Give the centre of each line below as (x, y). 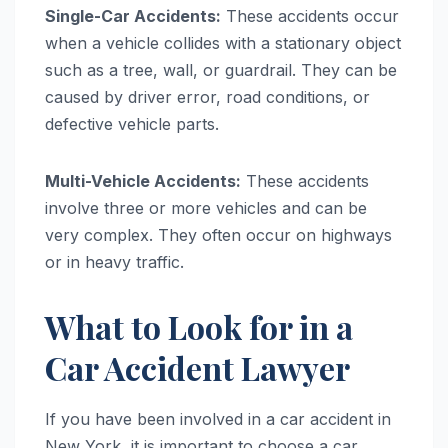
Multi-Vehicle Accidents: (143, 181)
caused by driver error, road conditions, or (207, 97)
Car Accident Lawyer (197, 368)
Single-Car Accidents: (133, 16)
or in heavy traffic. (114, 262)
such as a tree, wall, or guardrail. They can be (221, 70)
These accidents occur (310, 16)
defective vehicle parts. (132, 124)
